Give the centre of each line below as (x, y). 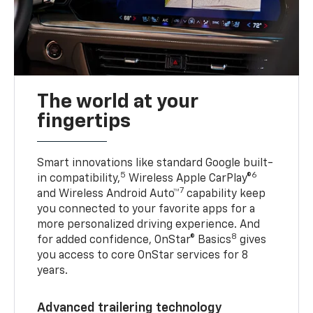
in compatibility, (79, 179)
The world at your (118, 102)
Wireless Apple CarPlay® (189, 179)
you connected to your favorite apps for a (146, 209)
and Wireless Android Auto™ (109, 194)
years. (53, 271)
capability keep (225, 194)
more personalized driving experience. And (149, 225)
